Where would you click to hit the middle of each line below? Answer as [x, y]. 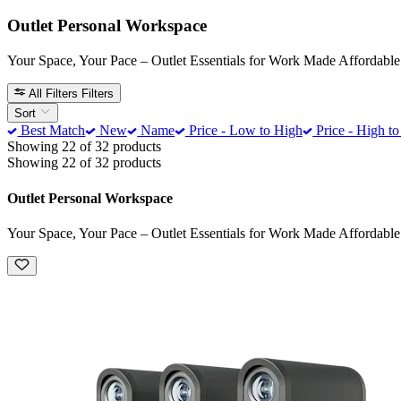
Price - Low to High [243, 131]
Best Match [51, 131]
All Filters [54, 93]
